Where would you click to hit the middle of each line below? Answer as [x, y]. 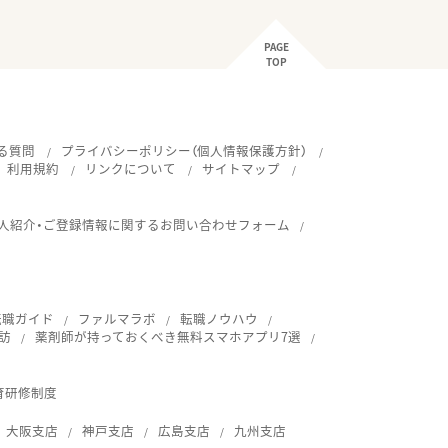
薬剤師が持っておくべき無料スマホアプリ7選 [168, 336]
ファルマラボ [117, 318]
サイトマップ [241, 168]
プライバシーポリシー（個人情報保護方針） [184, 150]
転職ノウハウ [219, 318]
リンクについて [131, 168]
